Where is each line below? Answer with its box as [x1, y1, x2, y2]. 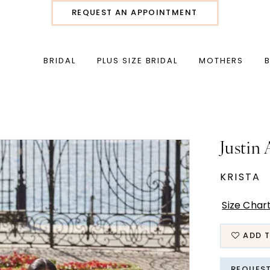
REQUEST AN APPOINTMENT [71, 9, 198, 17]
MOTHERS [198, 57, 244, 66]
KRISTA [219, 172, 261, 183]
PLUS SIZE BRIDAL [96, 57, 178, 66]
